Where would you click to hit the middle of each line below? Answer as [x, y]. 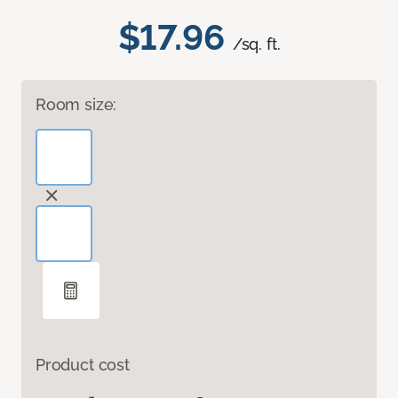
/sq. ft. [256, 44]
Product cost [83, 364]
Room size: [76, 104]
